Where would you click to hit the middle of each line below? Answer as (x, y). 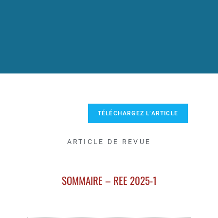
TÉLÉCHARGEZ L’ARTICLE (138, 114)
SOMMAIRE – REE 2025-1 (109, 181)
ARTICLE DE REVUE (109, 142)
